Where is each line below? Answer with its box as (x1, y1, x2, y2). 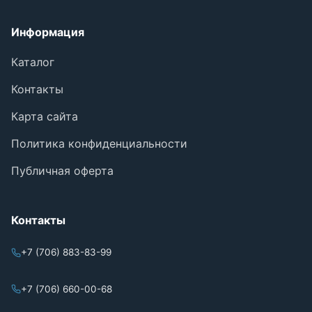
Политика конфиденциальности (11, 136, 187, 150)
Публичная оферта (11, 163, 114, 178)
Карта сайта (11, 109, 78, 123)
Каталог (11, 54, 54, 69)
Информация (11, 24, 84, 39)
